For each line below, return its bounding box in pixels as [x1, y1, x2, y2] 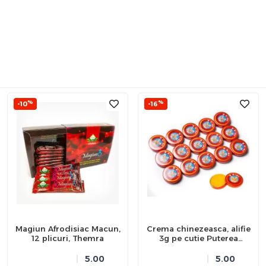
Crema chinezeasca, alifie [146, 223, 251, 233]
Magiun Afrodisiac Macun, [15, 223, 121, 233]
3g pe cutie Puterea [159, 233, 238, 243]
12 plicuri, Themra [31, 233, 104, 243]
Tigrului [182, 242, 214, 252]
